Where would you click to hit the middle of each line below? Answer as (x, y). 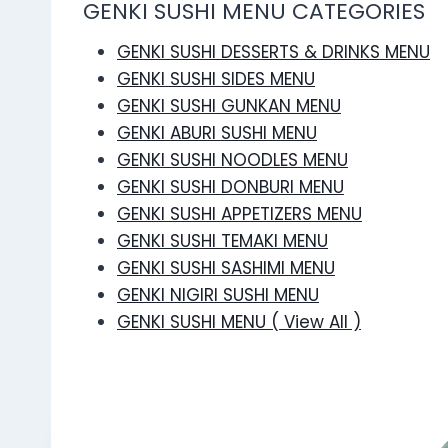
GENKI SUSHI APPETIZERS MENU (239, 214)
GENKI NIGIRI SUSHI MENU (218, 295)
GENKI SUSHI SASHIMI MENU (226, 268)
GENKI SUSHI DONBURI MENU (230, 187)
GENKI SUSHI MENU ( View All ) (239, 322)
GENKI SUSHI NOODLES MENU (232, 160)
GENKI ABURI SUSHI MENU (217, 133)
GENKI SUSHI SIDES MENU (216, 79)
